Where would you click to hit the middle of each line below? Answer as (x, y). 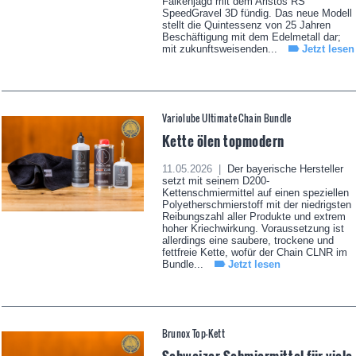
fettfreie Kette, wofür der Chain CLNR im (254, 253)
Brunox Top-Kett (193, 334)
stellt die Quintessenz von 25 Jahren (246, 25)
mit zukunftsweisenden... (221, 49)
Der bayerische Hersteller (283, 169)
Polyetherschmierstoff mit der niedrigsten (256, 205)
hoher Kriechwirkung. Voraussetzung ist (253, 229)
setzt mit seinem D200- (215, 181)
